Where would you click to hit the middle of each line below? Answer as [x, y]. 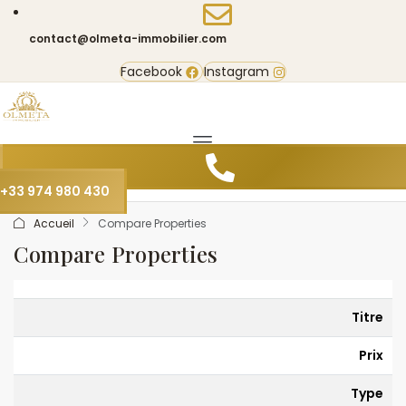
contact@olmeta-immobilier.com [128, 39]
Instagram [237, 72]
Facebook [151, 72]
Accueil [54, 223]
